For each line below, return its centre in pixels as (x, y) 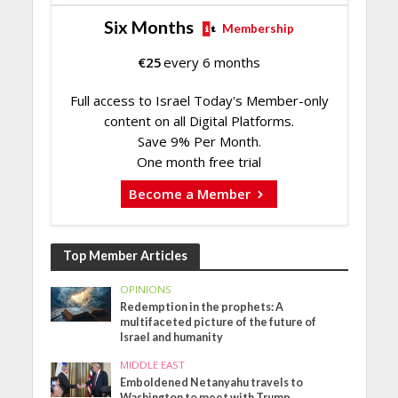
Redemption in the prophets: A (202, 307)
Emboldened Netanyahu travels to (212, 383)
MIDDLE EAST (153, 365)
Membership (258, 28)
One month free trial (199, 161)
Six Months (149, 27)
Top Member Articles (125, 256)
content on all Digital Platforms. (199, 120)
